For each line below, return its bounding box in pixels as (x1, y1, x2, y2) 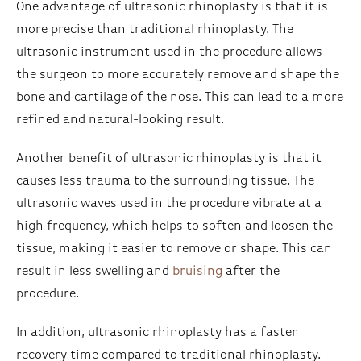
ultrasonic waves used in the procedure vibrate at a (16, 197, 322, 210)
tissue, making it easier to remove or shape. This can (16, 242, 332, 255)
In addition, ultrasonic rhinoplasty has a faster (16, 326, 297, 339)
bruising (172, 264, 222, 278)
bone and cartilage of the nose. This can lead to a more (16, 90, 343, 104)
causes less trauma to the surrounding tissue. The (16, 174, 314, 188)
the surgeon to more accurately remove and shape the (16, 68, 339, 81)
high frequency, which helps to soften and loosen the (16, 219, 333, 233)
